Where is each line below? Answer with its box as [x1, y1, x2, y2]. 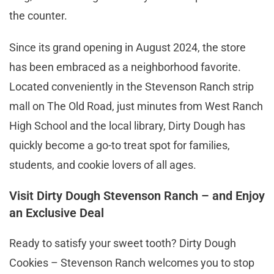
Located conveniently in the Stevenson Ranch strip [9, 80, 254, 93]
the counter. [9, 9, 70, 22]
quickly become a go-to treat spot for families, [9, 138, 230, 152]
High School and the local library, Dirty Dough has [9, 119, 245, 132]
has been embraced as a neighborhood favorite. [9, 60, 241, 73]
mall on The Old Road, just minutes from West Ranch [9, 99, 263, 113]
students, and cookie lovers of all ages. [9, 158, 199, 171]
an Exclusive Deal [9, 205, 104, 220]
